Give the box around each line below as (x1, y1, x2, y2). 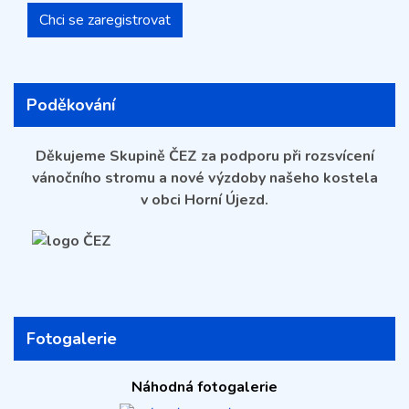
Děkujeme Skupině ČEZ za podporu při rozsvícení (35, 146, 374, 167)
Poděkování (26, 93, 115, 116)
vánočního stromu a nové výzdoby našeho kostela (31, 168, 378, 189)
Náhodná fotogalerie (131, 377, 278, 398)
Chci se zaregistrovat (39, 10, 171, 31)
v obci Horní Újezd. (141, 190, 268, 211)
